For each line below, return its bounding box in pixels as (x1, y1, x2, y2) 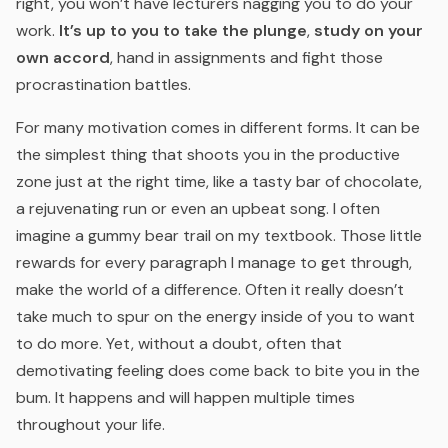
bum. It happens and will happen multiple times (16, 387, 355, 409)
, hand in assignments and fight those (110, 47, 383, 69)
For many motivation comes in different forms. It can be (16, 117, 420, 139)
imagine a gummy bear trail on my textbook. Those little (16, 225, 422, 247)
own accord (16, 47, 110, 69)
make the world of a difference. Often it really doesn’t (16, 279, 404, 301)
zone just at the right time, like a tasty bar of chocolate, (16, 171, 422, 193)
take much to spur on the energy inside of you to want (16, 306, 415, 328)
